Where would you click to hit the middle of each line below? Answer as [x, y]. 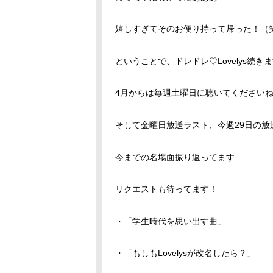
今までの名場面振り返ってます [175, 157]
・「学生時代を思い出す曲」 [171, 221]
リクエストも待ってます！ [166, 189]
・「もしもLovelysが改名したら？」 [185, 253]
